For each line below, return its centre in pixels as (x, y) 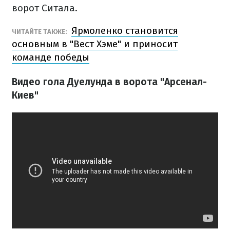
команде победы (51, 57)
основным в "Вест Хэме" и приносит (95, 44)
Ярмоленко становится (125, 31)
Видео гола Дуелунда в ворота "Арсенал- (109, 82)
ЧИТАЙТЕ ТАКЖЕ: (40, 32)
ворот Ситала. (45, 8)
